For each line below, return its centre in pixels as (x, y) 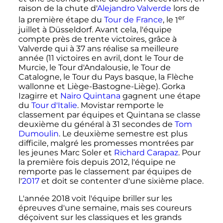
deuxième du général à (65, 124)
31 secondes (136, 124)
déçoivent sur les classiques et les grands (100, 217)
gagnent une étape (160, 96)
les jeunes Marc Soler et (66, 152)
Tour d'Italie (54, 105)
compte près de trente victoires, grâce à (97, 39)
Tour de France (133, 20)
